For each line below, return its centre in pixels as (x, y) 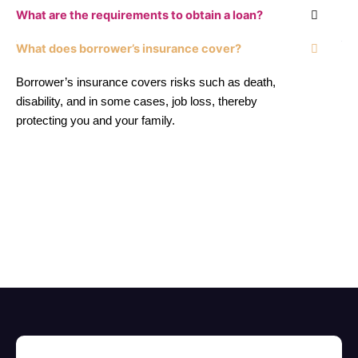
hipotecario (44, 187)
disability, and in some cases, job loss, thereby (137, 101)
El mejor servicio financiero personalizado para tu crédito (163, 172)
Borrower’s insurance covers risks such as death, (146, 82)
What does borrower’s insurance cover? (129, 48)
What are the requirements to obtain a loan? (139, 15)
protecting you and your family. (95, 120)
